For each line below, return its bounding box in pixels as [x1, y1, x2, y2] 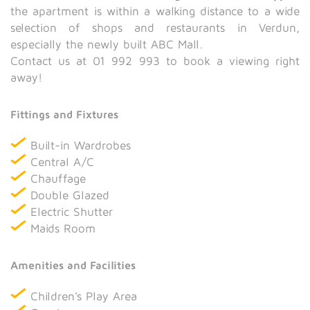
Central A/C [30, 155, 94, 170]
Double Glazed [30, 188, 109, 203]
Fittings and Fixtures [10, 108, 118, 121]
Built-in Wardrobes [30, 138, 131, 153]
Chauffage [30, 172, 86, 186]
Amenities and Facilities [10, 259, 136, 272]
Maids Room [30, 221, 95, 236]
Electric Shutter [30, 205, 113, 219]
